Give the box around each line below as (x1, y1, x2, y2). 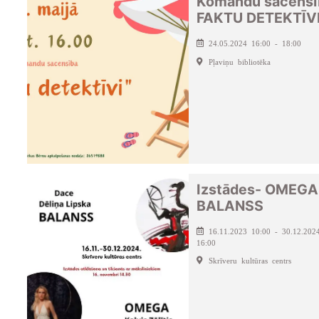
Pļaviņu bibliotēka (208, 56, 271, 66)
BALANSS (196, 197, 263, 215)
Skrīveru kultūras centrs (208, 256, 291, 265)
